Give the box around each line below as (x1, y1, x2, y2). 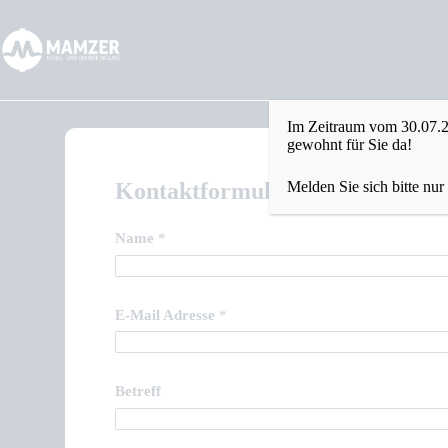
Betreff (114, 383, 161, 399)
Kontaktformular (114, 178, 294, 204)
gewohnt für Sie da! (286, 136, 412, 153)
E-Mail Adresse (114, 306, 219, 323)
